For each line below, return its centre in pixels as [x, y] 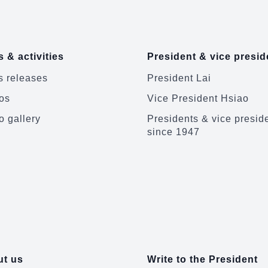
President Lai [179, 78]
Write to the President [202, 260]
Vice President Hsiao [198, 99]
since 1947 [173, 132]
